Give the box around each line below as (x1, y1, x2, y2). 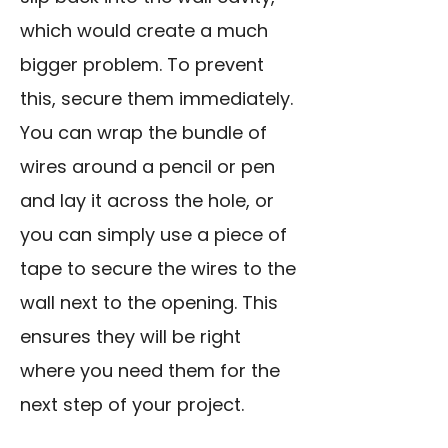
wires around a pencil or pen (20, 154, 275, 180)
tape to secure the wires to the (20, 256, 296, 282)
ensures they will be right (20, 324, 241, 350)
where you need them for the (20, 358, 280, 384)
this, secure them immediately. (20, 86, 293, 112)
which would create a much (20, 18, 268, 44)
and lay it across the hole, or (20, 188, 274, 214)
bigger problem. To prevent (20, 52, 264, 78)
